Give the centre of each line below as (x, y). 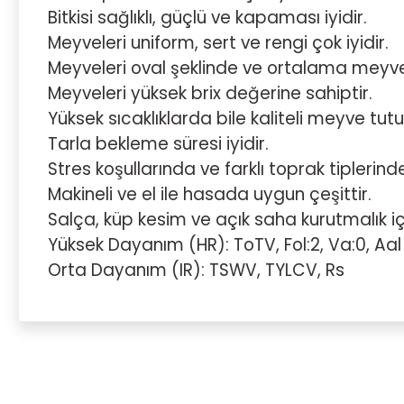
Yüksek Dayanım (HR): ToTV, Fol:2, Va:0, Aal (225, 245)
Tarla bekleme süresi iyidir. (158, 144)
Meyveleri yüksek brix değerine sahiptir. (210, 93)
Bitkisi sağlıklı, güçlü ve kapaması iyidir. (207, 18)
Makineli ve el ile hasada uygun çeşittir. (210, 194)
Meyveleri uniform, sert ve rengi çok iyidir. (218, 43)
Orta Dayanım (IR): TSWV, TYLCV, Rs (196, 270)
